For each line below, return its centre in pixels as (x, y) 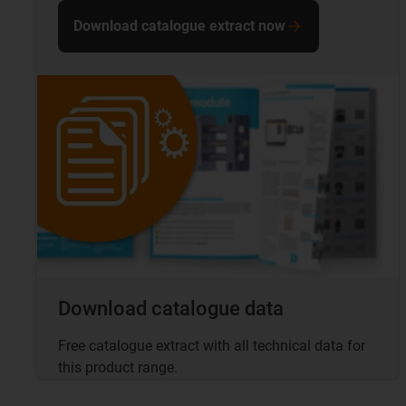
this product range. (118, 368)
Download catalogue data (171, 309)
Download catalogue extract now (179, 25)
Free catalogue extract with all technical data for (212, 346)
